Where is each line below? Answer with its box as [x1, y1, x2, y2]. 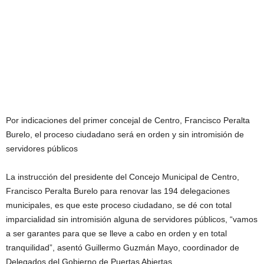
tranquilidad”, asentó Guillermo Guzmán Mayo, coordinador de [6, 243, 239, 252]
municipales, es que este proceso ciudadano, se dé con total [6, 200, 232, 210]
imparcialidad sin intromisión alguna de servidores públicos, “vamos [6, 214, 258, 224]
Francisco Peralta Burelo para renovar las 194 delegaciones [6, 186, 230, 196]
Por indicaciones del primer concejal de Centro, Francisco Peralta [6, 115, 250, 125]
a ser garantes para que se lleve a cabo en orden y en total [6, 229, 227, 238]
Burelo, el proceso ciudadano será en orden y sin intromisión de [6, 130, 244, 139]
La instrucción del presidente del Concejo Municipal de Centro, [6, 172, 239, 181]
